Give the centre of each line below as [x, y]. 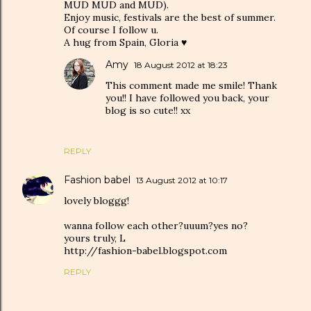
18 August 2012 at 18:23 [181, 65]
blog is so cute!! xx [148, 110]
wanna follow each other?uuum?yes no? [156, 225]
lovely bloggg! [96, 200]
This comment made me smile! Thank [191, 85]
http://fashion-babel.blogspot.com [145, 250]
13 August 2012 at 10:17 [182, 180]
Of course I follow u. [111, 30]
